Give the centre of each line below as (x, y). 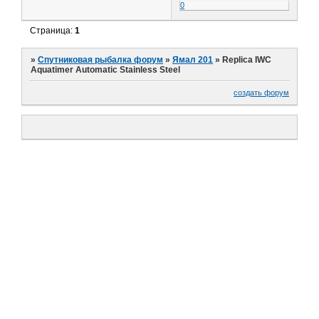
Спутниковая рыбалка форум (101, 60)
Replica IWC (247, 60)
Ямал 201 (193, 60)
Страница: (53, 30)
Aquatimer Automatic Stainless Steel (106, 70)
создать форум (261, 92)
